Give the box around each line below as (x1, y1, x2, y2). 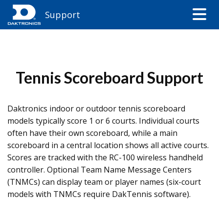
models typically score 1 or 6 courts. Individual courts (7, 115, 199, 126)
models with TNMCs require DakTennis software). (7, 189, 191, 199)
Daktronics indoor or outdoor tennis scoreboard (7, 103, 185, 114)
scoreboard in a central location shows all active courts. (7, 140, 209, 151)
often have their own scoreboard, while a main (7, 128, 177, 138)
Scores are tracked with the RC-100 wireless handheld (7, 152, 203, 163)
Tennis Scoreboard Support (16, 68, 203, 87)
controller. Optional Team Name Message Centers (7, 164, 192, 175)
